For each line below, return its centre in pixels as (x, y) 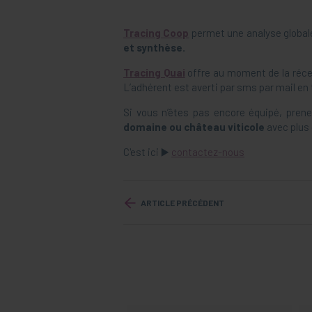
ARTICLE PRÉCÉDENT (182, 203)
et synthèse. (154, 48)
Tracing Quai (154, 73)
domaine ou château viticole (195, 127)
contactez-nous (208, 152)
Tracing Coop (156, 33)
